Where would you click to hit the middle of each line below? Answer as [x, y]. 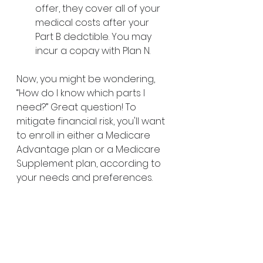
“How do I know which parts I [82, 93]
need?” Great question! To [77, 107]
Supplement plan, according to [90, 163]
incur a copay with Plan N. [93, 51]
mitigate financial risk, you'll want [92, 121]
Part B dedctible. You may [95, 37]
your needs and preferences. [86, 178]
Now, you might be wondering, [87, 79]
